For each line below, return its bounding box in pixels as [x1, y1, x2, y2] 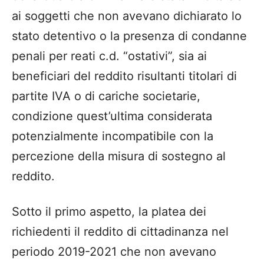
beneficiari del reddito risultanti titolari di [12, 69, 237, 84]
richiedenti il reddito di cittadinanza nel [12, 225, 229, 239]
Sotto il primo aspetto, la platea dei [12, 204, 206, 219]
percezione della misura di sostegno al [12, 149, 226, 164]
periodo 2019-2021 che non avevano [12, 245, 216, 259]
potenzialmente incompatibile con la [12, 129, 213, 144]
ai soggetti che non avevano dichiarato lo [12, 9, 242, 24]
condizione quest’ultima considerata [12, 109, 212, 124]
